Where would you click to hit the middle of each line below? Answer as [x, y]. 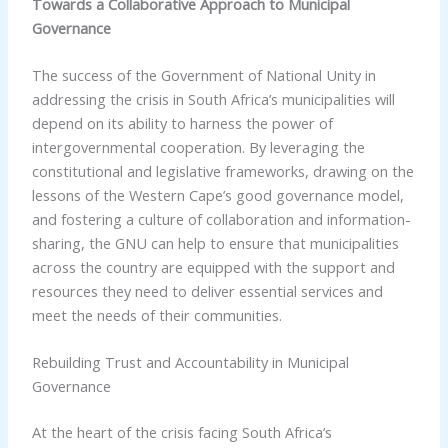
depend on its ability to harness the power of [182, 123]
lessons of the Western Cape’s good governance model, [217, 195]
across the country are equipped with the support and [213, 267]
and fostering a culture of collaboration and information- [221, 219]
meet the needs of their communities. [156, 315]
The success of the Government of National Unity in [203, 75]
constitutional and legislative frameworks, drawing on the [222, 171]
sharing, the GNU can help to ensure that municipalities [215, 243]
